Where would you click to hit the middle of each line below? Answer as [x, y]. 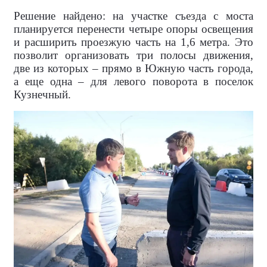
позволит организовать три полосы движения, [133, 55]
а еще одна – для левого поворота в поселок [133, 82]
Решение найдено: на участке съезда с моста [133, 16]
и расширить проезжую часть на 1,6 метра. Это [133, 42]
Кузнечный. [42, 95]
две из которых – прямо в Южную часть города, [133, 69]
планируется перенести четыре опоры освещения [133, 29]
